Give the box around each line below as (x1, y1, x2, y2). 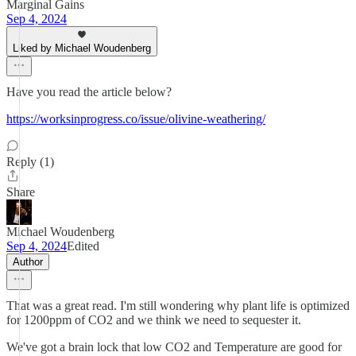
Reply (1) (6, 155, 54, 168)
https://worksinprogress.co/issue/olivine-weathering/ (6, 112, 265, 126)
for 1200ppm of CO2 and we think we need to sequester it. (6, 313, 301, 327)
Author (13, 256, 43, 268)
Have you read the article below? (6, 85, 172, 99)
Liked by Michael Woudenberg (13, 42, 151, 54)
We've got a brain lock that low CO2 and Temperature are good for (6, 340, 342, 354)
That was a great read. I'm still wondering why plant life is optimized (6, 299, 350, 312)
